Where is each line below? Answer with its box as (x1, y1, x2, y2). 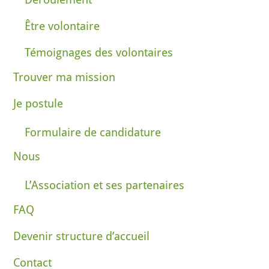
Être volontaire (25, 19, 100, 34)
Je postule (13, 97, 64, 111)
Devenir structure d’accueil (13, 229, 150, 243)
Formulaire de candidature (25, 125, 162, 140)
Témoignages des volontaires (25, 46, 174, 60)
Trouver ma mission (13, 70, 116, 84)
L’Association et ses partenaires (25, 178, 185, 193)
